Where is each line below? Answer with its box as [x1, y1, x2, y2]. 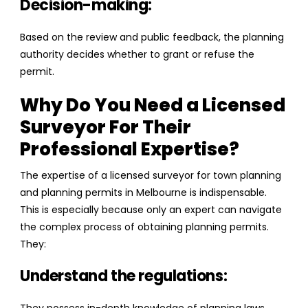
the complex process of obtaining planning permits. [20, 220, 269, 234]
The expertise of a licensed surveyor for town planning [20, 168, 281, 183]
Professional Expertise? [20, 137, 239, 162]
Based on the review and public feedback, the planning [20, 30, 284, 45]
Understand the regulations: [20, 265, 228, 287]
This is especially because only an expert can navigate [20, 203, 282, 217]
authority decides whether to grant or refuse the [20, 47, 254, 62]
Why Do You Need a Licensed [20, 93, 285, 118]
